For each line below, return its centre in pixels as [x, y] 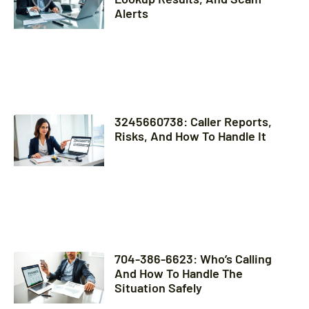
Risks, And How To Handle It [190, 136]
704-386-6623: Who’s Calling [193, 259]
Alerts [131, 13]
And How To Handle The [178, 273]
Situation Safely [158, 288]
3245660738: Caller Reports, [193, 122]
